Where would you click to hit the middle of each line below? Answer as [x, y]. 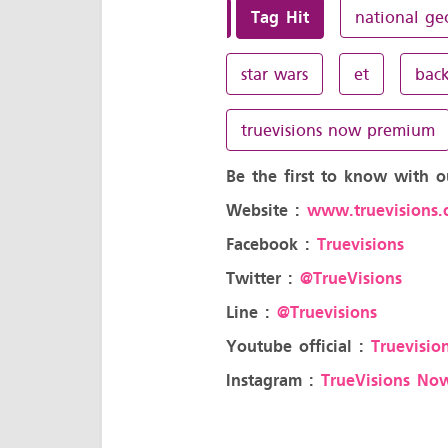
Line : [251, 312]
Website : [266, 210]
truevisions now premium [337, 130]
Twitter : [262, 278]
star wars [274, 74]
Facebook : [271, 244]
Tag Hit [279, 17]
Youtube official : [298, 346]
